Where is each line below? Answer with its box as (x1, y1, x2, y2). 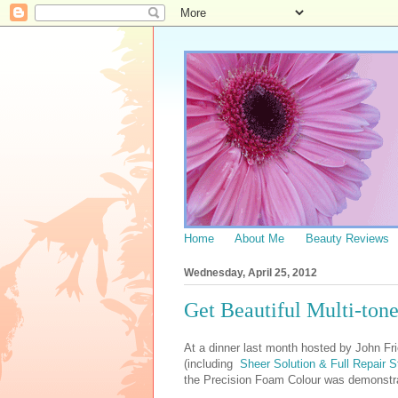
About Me (235, 232, 284, 245)
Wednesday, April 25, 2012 (184, 267, 317, 280)
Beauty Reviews (306, 232, 389, 245)
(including (184, 356, 236, 370)
